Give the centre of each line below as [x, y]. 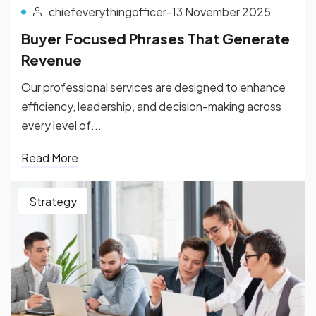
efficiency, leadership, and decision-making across [151, 106]
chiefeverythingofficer [108, 11]
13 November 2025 [221, 11]
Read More [50, 157]
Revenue [51, 59]
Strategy [53, 201]
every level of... [61, 125]
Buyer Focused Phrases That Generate [156, 38]
